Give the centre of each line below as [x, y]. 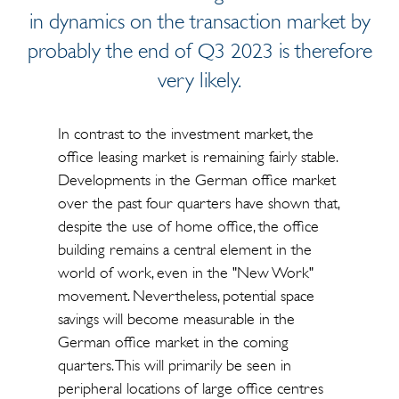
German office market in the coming [173, 342]
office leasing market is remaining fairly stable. [197, 157]
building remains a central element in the [184, 249]
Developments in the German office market [196, 180]
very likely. [199, 80]
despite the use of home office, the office [188, 226]
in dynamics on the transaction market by [199, 21]
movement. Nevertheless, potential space [186, 296]
